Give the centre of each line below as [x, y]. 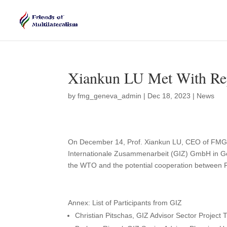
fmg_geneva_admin [110, 96]
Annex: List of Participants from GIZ [125, 203]
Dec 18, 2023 [169, 96]
